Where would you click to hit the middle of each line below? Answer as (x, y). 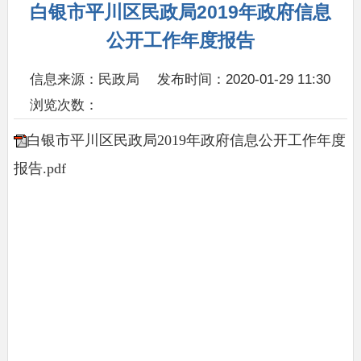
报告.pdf (39, 168)
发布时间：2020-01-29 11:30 (243, 79)
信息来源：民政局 (85, 79)
